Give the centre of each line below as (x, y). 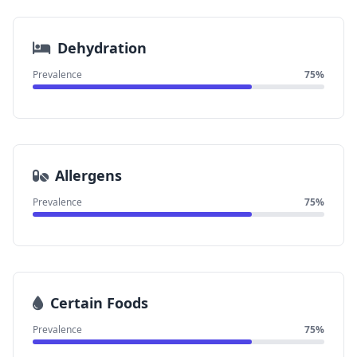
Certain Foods (99, 303)
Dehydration (102, 48)
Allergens (88, 175)
